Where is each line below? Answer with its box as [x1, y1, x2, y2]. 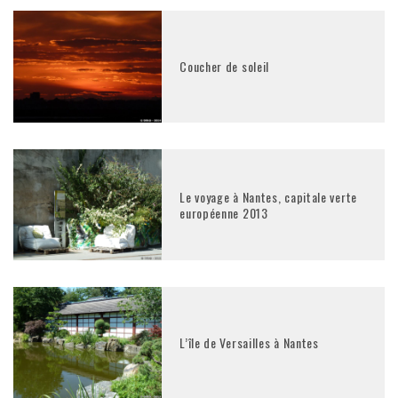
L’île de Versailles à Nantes [179, 332, 319, 352]
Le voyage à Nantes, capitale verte [179, 187, 357, 206]
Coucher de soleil [179, 57, 270, 76]
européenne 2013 [179, 203, 268, 222]
